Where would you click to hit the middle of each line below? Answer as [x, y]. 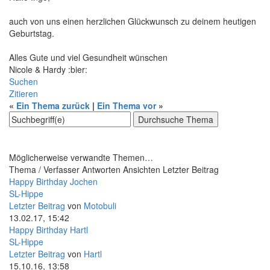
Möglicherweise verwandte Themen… [81, 157]
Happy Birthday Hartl [49, 229]
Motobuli [100, 205]
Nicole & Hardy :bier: [48, 69]
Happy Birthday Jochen [53, 181]
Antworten [101, 169]
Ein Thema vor [127, 105]
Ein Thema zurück [53, 105]
